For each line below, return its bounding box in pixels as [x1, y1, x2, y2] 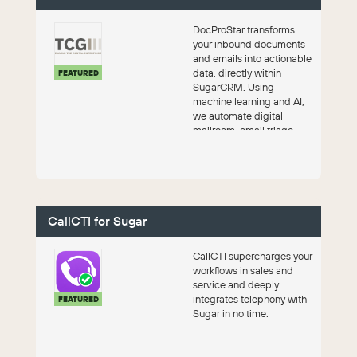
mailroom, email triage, [192, 124, 296, 137]
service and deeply [192, 278, 279, 292]
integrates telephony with [192, 292, 307, 306]
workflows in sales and [192, 264, 293, 277]
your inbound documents [192, 37, 305, 51]
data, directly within [192, 66, 281, 80]
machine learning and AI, [192, 95, 304, 108]
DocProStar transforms [192, 23, 295, 37]
